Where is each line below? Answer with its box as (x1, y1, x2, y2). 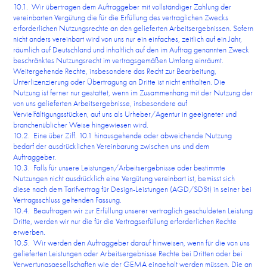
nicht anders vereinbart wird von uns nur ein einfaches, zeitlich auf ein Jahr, (13, 33, 243, 44)
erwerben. (13, 226, 46, 237)
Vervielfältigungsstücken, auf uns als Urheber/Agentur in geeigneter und (13, 108, 237, 119)
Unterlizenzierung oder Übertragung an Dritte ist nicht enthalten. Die (13, 76, 226, 87)
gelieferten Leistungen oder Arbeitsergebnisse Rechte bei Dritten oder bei (13, 248, 243, 259)
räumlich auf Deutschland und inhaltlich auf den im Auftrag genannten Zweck (13, 44, 250, 55)
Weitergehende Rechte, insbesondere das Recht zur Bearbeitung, (13, 66, 217, 76)
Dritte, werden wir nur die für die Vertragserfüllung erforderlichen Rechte (13, 216, 237, 226)
